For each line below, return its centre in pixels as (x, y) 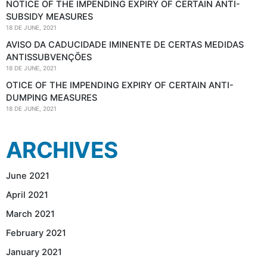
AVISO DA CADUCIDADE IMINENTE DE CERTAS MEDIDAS (125, 45)
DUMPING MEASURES (52, 98)
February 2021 (36, 233)
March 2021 (30, 214)
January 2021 (34, 252)
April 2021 (27, 195)
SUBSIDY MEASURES (49, 17)
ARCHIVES (62, 150)
